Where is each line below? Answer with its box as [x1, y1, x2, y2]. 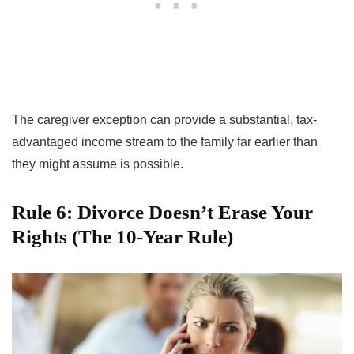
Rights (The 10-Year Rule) [12, 225, 233, 247]
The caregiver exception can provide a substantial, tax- [12, 112, 317, 126]
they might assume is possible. [12, 156, 183, 171]
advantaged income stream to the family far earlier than [12, 134, 318, 149]
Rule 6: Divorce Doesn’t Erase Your [12, 201, 313, 223]
